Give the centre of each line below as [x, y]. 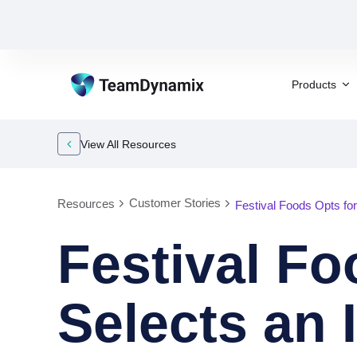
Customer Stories [175, 203]
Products [314, 84]
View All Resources [128, 144]
